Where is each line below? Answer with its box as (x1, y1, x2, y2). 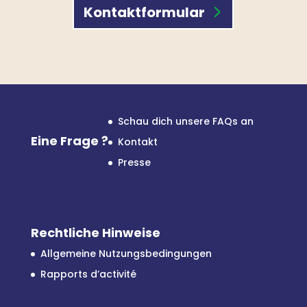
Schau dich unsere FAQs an (117, 114, 254, 128)
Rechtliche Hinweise (30, 224, 160, 242)
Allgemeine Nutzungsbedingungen (40, 247, 212, 261)
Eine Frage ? (30, 132, 108, 149)
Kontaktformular (84, 2, 206, 22)
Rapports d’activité (40, 267, 136, 282)
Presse (117, 155, 151, 169)
